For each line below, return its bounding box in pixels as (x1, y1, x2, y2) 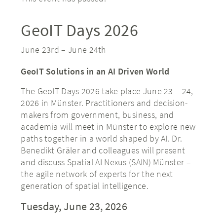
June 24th (68, 44, 107, 55)
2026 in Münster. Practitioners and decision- (21, 97, 188, 109)
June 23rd (21, 44, 60, 55)
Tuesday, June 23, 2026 (21, 199, 127, 213)
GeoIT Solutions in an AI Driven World (21, 66, 170, 77)
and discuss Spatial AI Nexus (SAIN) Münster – (21, 156, 191, 168)
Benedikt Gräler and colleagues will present (21, 145, 185, 156)
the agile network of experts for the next (21, 168, 173, 180)
